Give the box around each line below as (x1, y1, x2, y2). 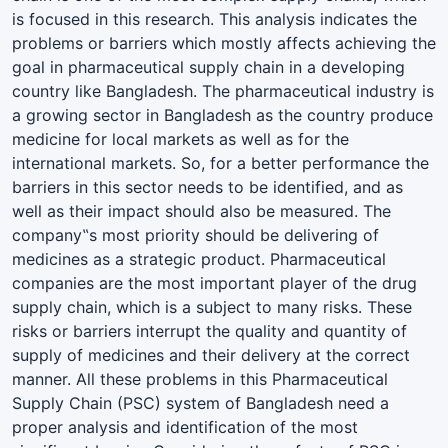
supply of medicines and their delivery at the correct (12, 344, 410, 365)
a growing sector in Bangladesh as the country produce (12, 104, 433, 125)
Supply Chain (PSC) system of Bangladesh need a (12, 392, 389, 413)
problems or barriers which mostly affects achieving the (12, 32, 436, 53)
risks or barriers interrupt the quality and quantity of (12, 320, 407, 341)
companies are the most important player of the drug (12, 272, 417, 293)
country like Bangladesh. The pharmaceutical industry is (12, 80, 434, 101)
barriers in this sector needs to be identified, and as (12, 176, 403, 197)
